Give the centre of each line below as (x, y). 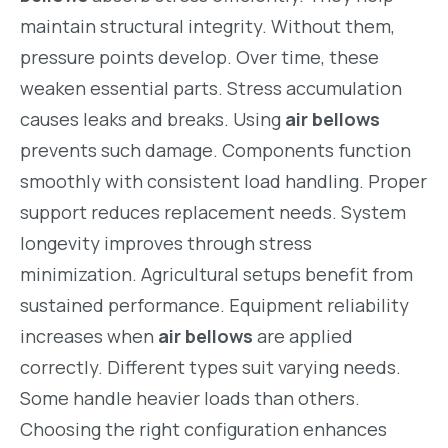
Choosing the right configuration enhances (203, 429)
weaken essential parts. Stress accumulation (211, 88)
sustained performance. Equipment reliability (214, 305)
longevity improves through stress (166, 243)
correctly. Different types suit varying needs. (210, 367)
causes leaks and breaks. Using (152, 119)
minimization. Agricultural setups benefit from (216, 274)
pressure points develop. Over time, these (199, 57)
